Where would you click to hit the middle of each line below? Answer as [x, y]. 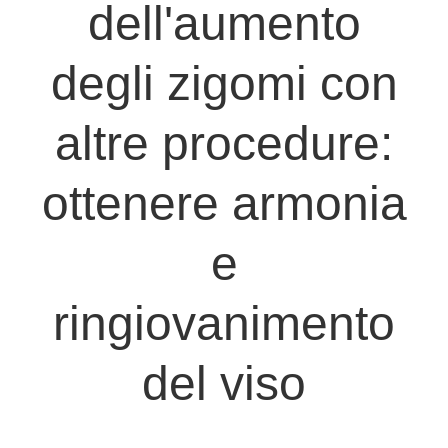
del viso [224, 384]
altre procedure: [224, 144]
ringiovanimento [224, 324]
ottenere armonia [224, 204]
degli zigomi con [224, 84]
